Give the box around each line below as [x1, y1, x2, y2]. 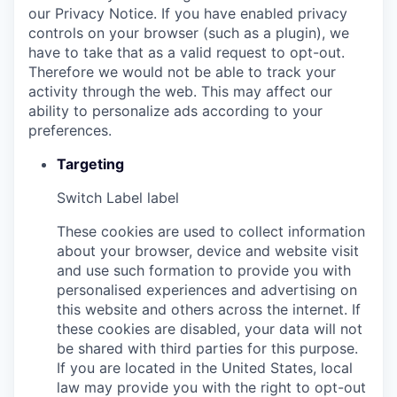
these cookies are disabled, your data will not [57, 319, 362, 338]
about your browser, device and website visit [57, 241, 359, 260]
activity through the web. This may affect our [28, 82, 332, 100]
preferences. [28, 121, 112, 139]
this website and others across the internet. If [57, 300, 361, 318]
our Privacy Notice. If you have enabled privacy [28, 4, 347, 22]
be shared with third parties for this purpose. [57, 339, 358, 357]
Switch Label [57, 188, 143, 206]
